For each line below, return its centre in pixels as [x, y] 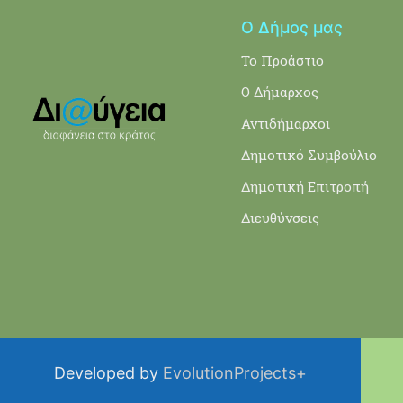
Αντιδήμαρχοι [285, 123]
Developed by [109, 372]
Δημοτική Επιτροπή [304, 186]
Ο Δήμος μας [291, 27]
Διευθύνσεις [280, 217]
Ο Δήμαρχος [279, 91]
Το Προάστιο [282, 60]
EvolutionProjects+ [235, 372]
